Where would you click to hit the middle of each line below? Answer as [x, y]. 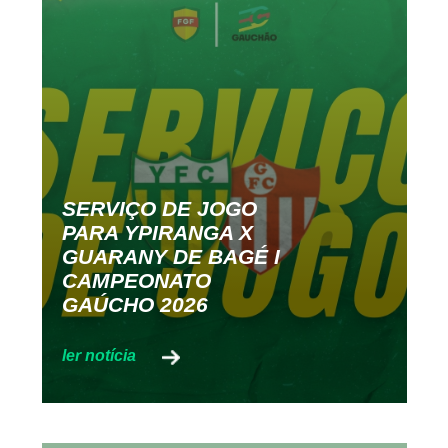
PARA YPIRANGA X [157, 232]
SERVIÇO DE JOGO [159, 208]
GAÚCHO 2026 [134, 304]
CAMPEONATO [136, 280]
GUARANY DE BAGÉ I [170, 256]
